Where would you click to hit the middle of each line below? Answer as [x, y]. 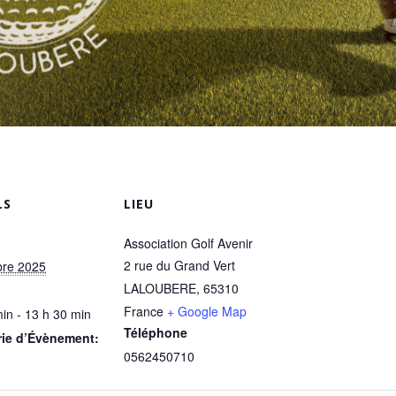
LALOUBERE [160, 289]
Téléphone [156, 333]
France [144, 312]
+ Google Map [207, 312]
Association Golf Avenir [188, 244]
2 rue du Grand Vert [179, 266]
